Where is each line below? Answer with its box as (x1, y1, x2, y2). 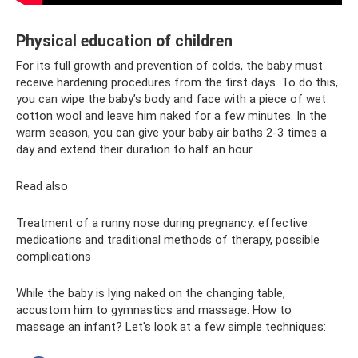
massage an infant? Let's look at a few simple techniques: (16, 320, 326, 334)
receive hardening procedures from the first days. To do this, (16, 75, 338, 89)
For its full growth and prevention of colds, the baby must (16, 58, 323, 73)
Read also (16, 179, 68, 193)
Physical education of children (16, 32, 233, 51)
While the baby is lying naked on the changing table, (16, 286, 285, 300)
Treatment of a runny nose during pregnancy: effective (16, 216, 308, 230)
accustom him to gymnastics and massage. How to (16, 303, 292, 317)
